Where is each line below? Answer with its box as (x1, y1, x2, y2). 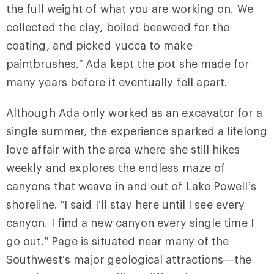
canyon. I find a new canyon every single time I (6, 216, 254, 230)
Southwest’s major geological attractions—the (6, 253, 252, 267)
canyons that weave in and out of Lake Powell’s (6, 179, 256, 193)
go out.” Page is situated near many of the (6, 234, 229, 248)
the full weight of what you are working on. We (6, 2, 253, 16)
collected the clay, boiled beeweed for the (6, 20, 230, 34)
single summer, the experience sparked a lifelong (6, 124, 267, 138)
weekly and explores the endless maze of (6, 161, 226, 175)
